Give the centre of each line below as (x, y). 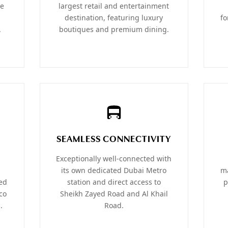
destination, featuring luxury (114, 18)
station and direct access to (114, 182)
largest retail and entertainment (114, 6)
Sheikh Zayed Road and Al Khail (114, 194)
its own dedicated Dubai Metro (114, 170)
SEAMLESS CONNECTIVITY (114, 140)
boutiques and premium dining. (114, 30)
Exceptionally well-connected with (114, 159)
